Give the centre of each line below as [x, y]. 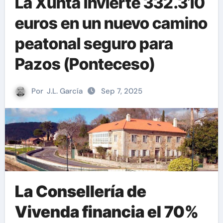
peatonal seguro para [94, 44]
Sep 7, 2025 [122, 91]
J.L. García [65, 91]
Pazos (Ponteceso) [85, 64]
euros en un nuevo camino [111, 23]
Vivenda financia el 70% [107, 212]
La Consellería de [80, 192]
